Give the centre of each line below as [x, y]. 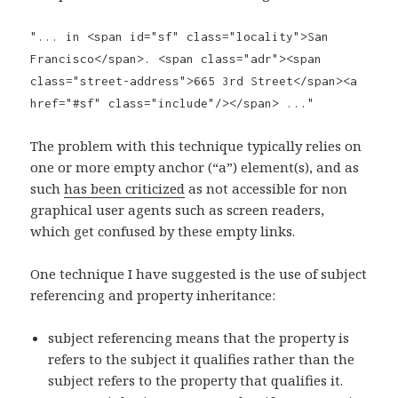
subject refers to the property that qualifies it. [196, 381]
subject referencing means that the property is [199, 338]
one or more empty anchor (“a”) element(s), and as [195, 167]
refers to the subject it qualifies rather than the [202, 359]
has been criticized [125, 189]
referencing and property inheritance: [153, 295]
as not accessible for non [267, 189]
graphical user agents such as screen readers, [178, 210]
